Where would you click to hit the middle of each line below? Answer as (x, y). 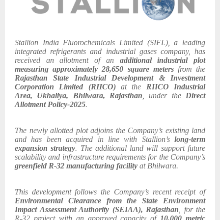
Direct (195, 96)
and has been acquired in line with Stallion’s (95, 139)
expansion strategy (45, 148)
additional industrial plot (163, 60)
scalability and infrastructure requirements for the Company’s (110, 157)
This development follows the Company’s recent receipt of (110, 192)
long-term (190, 139)
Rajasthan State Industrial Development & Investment (110, 78)
